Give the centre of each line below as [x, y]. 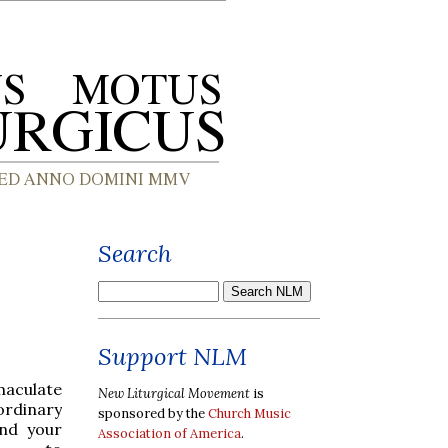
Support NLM [172, 356]
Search [135, 253]
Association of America [169, 433]
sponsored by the [153, 413]
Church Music [249, 413]
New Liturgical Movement [174, 393]
